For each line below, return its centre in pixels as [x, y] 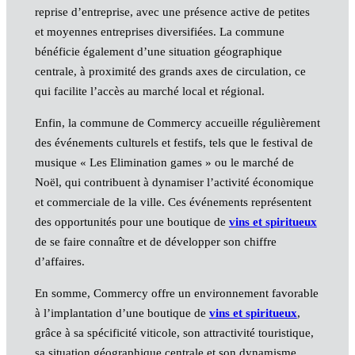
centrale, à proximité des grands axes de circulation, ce [170, 71]
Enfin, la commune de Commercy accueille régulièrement [177, 122]
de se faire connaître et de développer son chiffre [155, 241]
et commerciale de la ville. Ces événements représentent [173, 202]
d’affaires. [59, 261]
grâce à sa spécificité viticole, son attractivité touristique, [174, 332]
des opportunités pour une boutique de [132, 221]
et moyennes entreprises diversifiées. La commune [159, 31]
